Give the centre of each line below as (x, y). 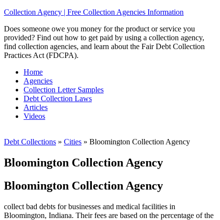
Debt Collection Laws (58, 98)
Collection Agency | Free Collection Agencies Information (94, 12)
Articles (36, 107)
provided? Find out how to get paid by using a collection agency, (104, 38)
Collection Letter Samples (64, 90)
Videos (34, 116)
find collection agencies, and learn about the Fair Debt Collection (104, 46)
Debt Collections (30, 142)
